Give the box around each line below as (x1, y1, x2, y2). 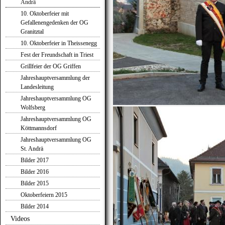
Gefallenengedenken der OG (21, 19, 88, 26)
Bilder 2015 (21, 180, 49, 187)
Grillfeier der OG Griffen (21, 63, 81, 70)
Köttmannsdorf (21, 125, 57, 132)
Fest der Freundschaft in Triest (21, 51, 93, 58)
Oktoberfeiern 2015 (21, 191, 67, 198)
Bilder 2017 (21, 157, 49, 164)
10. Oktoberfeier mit (21, 10, 69, 17)
